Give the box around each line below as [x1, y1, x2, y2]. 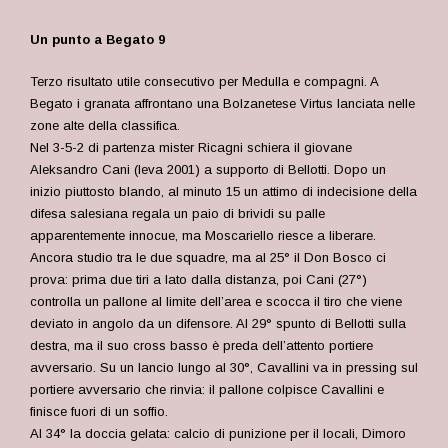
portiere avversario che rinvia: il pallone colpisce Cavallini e [30, 382, 384, 397]
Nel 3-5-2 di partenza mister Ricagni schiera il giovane [30, 140, 352, 155]
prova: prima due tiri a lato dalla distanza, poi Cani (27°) [30, 272, 367, 287]
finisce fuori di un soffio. [30, 404, 168, 419]
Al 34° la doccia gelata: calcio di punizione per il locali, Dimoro [30, 426, 406, 441]
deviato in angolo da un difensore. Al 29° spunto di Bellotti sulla [30, 316, 406, 331]
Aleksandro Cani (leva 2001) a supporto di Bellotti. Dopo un [30, 162, 386, 177]
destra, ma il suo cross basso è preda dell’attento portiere [30, 338, 373, 353]
